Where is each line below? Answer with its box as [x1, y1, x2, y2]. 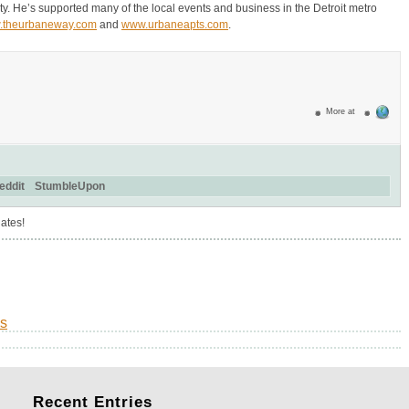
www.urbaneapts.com [121, 17, 228, 31]
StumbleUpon [35, 179, 105, 193]
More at [326, 107, 361, 117]
